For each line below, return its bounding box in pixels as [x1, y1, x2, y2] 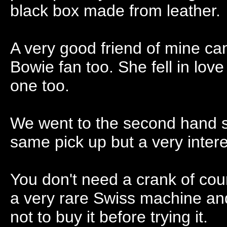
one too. [10, 77, 69, 95]
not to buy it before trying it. [10, 208, 208, 226]
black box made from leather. [10, 2, 220, 20]
